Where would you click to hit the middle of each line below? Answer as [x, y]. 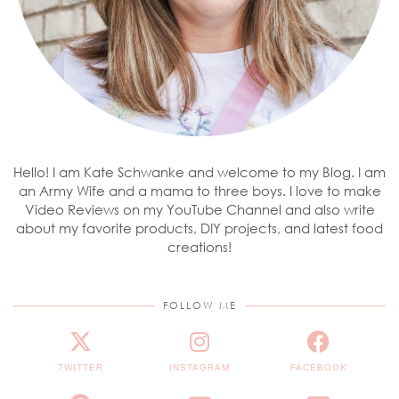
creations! [199, 246]
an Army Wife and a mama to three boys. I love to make [199, 190]
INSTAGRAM [199, 367]
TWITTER [80, 367]
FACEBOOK [318, 367]
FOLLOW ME [199, 305]
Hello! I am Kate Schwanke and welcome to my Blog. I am [199, 171]
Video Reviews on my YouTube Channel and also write [199, 209]
